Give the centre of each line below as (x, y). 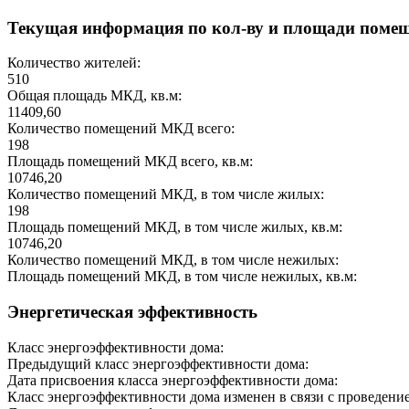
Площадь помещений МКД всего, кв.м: (130, 162)
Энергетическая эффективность (132, 312)
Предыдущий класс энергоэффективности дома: (158, 363)
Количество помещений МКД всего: (121, 129)
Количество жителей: (74, 63)
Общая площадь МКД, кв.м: (94, 96)
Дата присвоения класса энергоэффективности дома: (173, 380)
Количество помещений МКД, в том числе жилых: (166, 194)
